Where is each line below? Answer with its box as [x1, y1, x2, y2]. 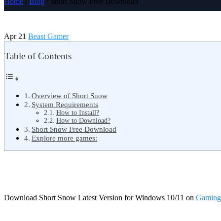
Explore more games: [32, 133, 98, 142]
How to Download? [56, 116, 110, 124]
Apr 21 [4, 32, 28, 41]
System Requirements [32, 100, 99, 109]
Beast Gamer [28, 32, 69, 41]
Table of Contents [4, 51, 72, 62]
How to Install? [56, 109, 99, 116]
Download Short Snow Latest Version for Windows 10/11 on [4, 193, 196, 202]
